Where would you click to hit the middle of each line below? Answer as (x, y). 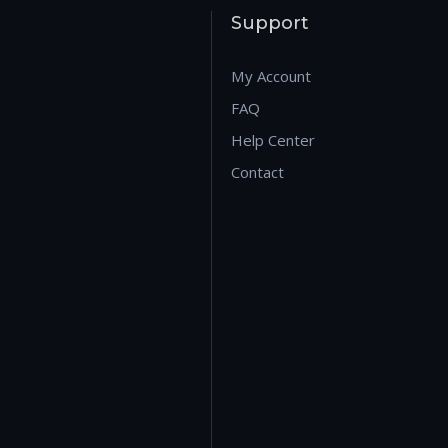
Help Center (273, 139)
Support (270, 22)
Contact (258, 171)
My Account (271, 75)
